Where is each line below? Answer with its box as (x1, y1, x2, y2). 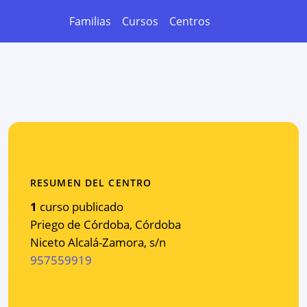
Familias (69, 14, 111, 29)
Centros (169, 14, 210, 29)
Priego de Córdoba (30, 216, 130, 232)
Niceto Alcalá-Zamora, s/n (30, 234, 166, 250)
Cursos (122, 14, 158, 29)
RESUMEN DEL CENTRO (30, 175, 152, 189)
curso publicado (40, 198, 123, 214)
